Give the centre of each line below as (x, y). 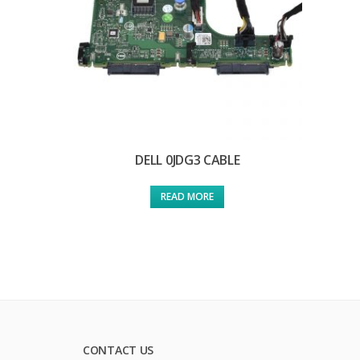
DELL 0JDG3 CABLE (188, 160)
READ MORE (188, 197)
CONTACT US (119, 350)
